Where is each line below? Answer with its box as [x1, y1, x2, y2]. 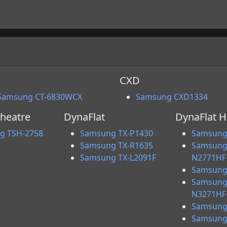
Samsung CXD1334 [136, 91, 208, 102]
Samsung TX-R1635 [80, 140, 154, 151]
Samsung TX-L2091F [80, 152, 157, 163]
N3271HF [191, 188, 226, 200]
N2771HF [191, 152, 226, 163]
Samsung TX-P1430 [80, 128, 154, 139]
